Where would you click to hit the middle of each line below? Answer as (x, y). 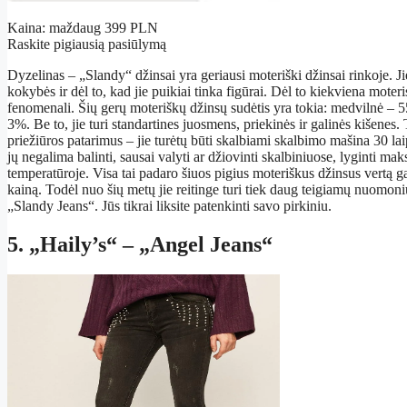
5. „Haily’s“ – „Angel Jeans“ (140, 244)
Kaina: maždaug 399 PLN (83, 27)
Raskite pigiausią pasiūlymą (87, 44)
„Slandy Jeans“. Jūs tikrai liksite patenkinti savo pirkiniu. (169, 205)
